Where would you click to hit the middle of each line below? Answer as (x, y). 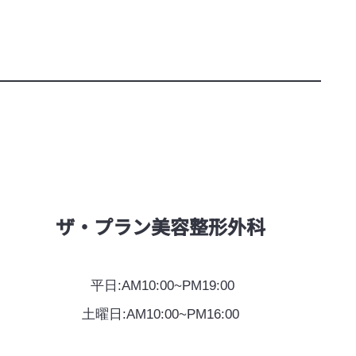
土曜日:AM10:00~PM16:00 (161, 314)
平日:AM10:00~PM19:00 (163, 285)
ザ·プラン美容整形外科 (161, 226)
